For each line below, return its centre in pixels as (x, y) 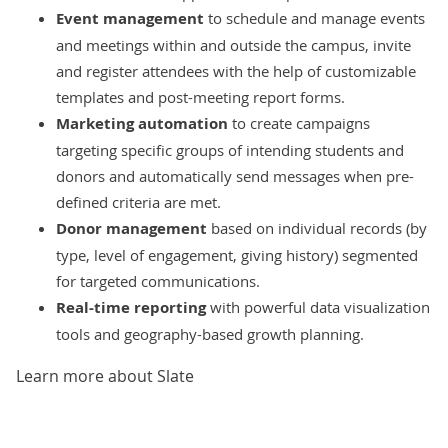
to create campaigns (299, 122)
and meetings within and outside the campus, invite (233, 44)
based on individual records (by (317, 227)
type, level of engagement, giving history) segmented (237, 254)
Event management (132, 18)
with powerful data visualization (318, 306)
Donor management (131, 228)
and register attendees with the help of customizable (236, 70)
